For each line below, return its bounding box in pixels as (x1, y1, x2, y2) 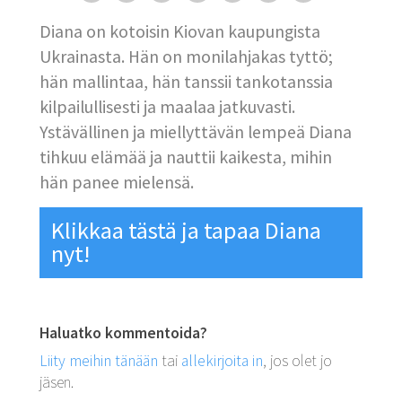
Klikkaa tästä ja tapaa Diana (51, 215, 322, 246)
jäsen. (39, 372, 74, 393)
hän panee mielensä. (39, 171, 194, 194)
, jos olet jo (263, 351, 332, 371)
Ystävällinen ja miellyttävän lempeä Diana (39, 121, 352, 144)
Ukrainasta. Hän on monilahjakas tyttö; (39, 46, 333, 68)
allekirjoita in (181, 351, 263, 371)
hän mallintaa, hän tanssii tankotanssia (39, 71, 333, 93)
